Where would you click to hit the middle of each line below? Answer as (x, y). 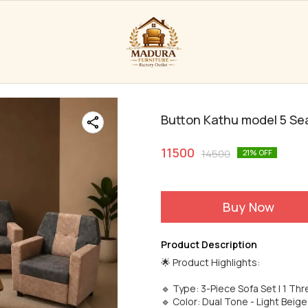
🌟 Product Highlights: (210, 262)
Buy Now (249, 207)
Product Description (209, 244)
